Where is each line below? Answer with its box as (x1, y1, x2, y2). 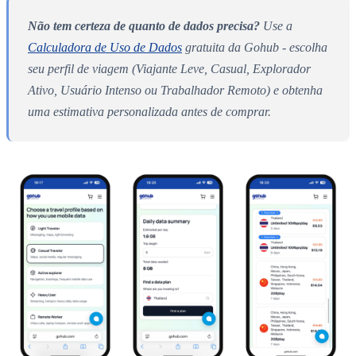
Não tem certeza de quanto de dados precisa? (28, 18, 260, 33)
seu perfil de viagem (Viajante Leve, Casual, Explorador (28, 61, 311, 75)
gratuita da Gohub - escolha (182, 40, 327, 54)
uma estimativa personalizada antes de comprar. (28, 104, 271, 118)
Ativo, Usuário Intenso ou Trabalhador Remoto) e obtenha (28, 83, 323, 97)
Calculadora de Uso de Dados (28, 40, 182, 54)
